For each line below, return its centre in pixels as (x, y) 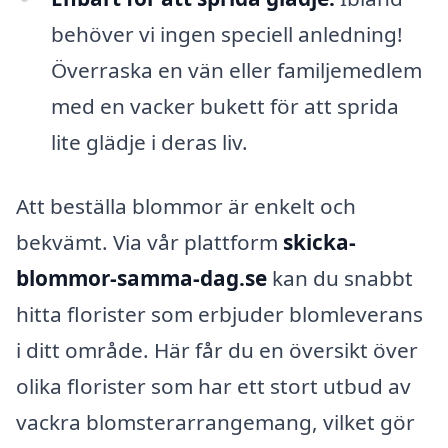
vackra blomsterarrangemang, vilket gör (215, 421)
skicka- (319, 241)
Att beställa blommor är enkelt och (186, 205)
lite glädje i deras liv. (149, 142)
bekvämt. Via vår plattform (149, 241)
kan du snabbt (340, 277)
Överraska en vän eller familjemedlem (236, 70)
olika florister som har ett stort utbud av (213, 385)
